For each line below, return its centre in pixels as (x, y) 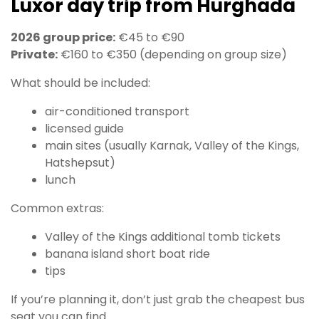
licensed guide (84, 129)
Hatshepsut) (80, 163)
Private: (34, 55)
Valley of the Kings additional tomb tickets (163, 237)
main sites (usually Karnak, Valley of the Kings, (172, 146)
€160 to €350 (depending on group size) (172, 55)
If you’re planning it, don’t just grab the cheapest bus (158, 300)
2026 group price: (63, 38)
